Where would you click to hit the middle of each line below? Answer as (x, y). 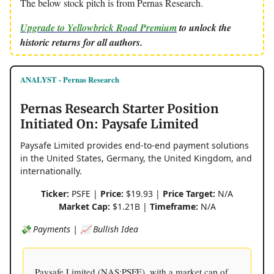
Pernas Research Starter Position (120, 109)
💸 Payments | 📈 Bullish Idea (79, 229)
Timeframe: (174, 207)
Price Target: (189, 194)
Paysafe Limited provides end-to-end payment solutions (135, 146)
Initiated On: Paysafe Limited (109, 124)
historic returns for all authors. (81, 43)
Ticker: (55, 194)
